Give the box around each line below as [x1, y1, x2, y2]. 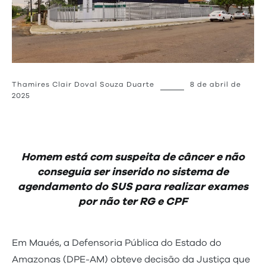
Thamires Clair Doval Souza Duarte [12, 81, 154, 88]
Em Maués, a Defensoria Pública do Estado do [12, 238, 221, 248]
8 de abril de [190, 81, 241, 88]
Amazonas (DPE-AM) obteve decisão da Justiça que [12, 255, 250, 265]
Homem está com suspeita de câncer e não [21, 152, 245, 163]
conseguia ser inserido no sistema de [37, 167, 229, 178]
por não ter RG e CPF [78, 197, 188, 208]
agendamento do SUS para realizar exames [18, 182, 248, 193]
